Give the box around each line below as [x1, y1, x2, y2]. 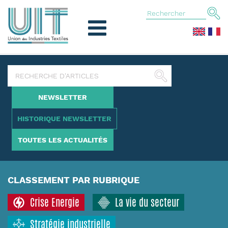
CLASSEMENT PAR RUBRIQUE [8, 175, 139, 185]
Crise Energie [30, 195, 79, 210]
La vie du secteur [115, 195, 179, 210]
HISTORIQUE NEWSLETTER [17, 115, 111, 123]
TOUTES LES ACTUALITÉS [18, 136, 107, 144]
